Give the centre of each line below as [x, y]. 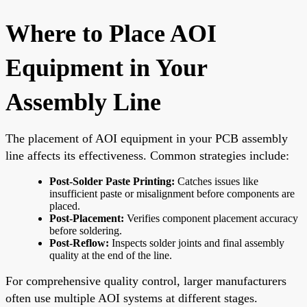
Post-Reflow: [79, 243]
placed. [65, 206]
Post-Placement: [87, 218]
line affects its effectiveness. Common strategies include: [147, 155]
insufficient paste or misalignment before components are [172, 193]
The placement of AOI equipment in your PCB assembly [147, 138]
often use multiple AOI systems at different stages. [132, 298]
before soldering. [86, 230]
